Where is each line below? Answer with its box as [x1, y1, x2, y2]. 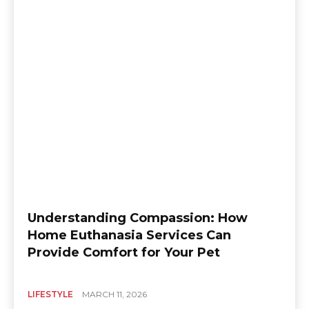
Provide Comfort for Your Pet [28, 245, 220, 261]
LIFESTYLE [28, 289, 73, 300]
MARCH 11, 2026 [82, 289, 147, 300]
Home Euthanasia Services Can [28, 228, 231, 243]
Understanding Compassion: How [28, 210, 248, 226]
